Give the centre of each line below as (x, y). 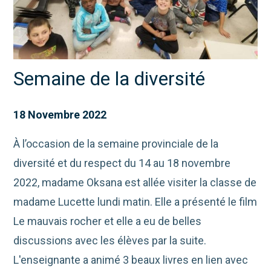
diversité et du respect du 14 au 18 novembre (122, 163)
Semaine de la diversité (109, 79)
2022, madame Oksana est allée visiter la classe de (135, 183)
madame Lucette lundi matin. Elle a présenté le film (135, 202)
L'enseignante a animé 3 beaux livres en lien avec (131, 260)
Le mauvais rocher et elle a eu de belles (108, 221)
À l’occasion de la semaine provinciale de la (116, 144)
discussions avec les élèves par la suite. (110, 241)
